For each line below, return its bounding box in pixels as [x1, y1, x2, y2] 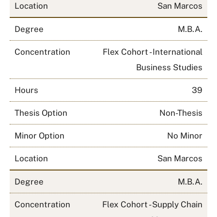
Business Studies [136, 62, 202, 72]
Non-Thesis [159, 108, 202, 118]
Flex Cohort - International [103, 47, 202, 57]
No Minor [167, 131, 202, 140]
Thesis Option [15, 108, 67, 118]
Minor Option [15, 131, 64, 140]
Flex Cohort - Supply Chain [102, 200, 202, 209]
